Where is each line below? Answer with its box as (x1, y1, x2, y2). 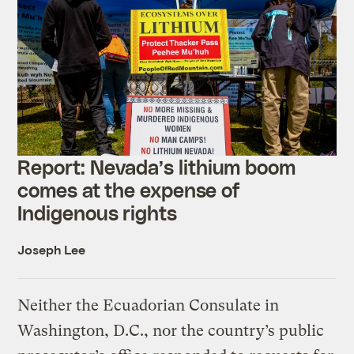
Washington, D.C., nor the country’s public (17, 321, 325, 340)
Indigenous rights (17, 200, 178, 224)
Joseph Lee (17, 241, 85, 257)
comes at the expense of (17, 177, 240, 201)
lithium (178, 154, 241, 179)
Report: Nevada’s (17, 154, 179, 179)
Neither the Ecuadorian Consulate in (17, 296, 280, 314)
